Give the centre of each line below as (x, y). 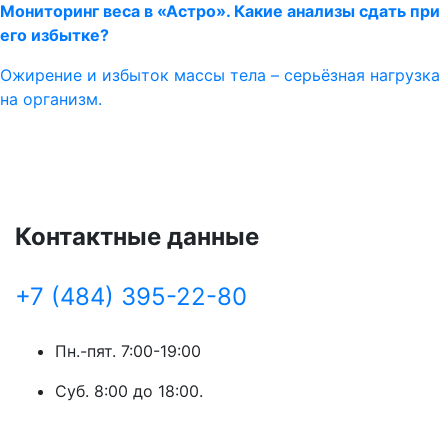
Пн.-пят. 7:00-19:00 (128, 351)
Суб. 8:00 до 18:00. (129, 391)
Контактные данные (137, 236)
